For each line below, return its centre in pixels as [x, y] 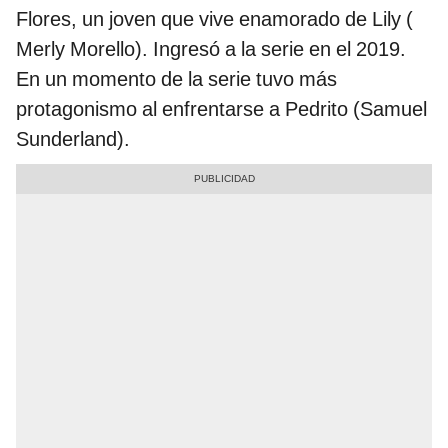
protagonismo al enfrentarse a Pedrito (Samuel [221, 108]
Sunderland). [73, 138]
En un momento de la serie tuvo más [176, 78]
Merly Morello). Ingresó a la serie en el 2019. [211, 48]
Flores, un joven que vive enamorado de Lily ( [214, 18]
